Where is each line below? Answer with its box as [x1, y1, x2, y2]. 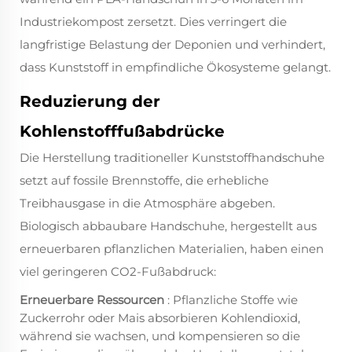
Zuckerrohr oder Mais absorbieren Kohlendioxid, [20, 310, 300, 326]
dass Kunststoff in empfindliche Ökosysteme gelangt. [20, 60, 331, 75]
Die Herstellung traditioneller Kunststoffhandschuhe [20, 150, 324, 166]
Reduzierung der [20, 92, 160, 112]
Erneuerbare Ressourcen [20, 292, 167, 308]
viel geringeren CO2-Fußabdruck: [20, 264, 216, 280]
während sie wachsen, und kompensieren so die [20, 328, 300, 344]
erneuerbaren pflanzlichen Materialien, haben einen [20, 241, 324, 257]
